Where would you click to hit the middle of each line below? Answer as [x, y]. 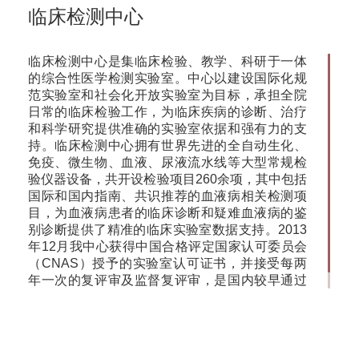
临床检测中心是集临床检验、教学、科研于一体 [167, 62]
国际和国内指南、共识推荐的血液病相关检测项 [167, 196]
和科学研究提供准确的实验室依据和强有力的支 [167, 129]
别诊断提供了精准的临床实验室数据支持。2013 [167, 230]
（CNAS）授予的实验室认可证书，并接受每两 [167, 264]
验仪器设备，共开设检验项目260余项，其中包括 [167, 179]
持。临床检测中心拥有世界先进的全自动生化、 [167, 146]
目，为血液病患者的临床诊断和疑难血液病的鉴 [167, 213]
